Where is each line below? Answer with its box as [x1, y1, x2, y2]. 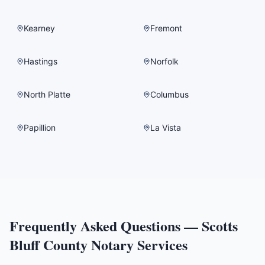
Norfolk [150, 56, 179, 66]
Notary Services [88, 234, 188, 255]
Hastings [24, 56, 57, 66]
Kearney [24, 23, 55, 33]
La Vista [150, 122, 181, 132]
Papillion [24, 122, 56, 132]
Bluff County [9, 234, 88, 255]
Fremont [150, 23, 182, 33]
